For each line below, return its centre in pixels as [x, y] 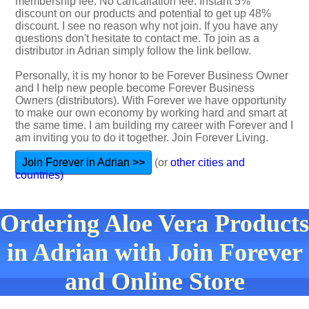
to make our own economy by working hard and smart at [151, 113]
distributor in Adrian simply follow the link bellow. [133, 51]
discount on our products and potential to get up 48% [143, 13]
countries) [39, 175]
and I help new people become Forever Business [135, 88]
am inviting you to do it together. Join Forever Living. [142, 138]
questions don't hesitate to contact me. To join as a [137, 38]
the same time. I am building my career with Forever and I [154, 125]
